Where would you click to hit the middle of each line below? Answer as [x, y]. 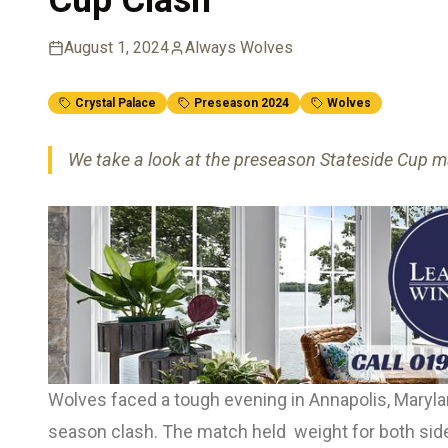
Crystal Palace [115, 102]
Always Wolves [239, 47]
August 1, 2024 [116, 47]
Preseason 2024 [241, 102]
